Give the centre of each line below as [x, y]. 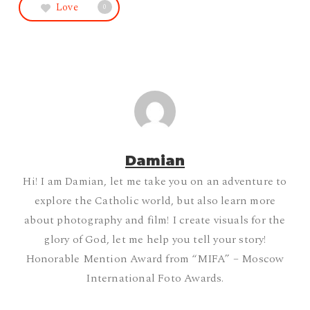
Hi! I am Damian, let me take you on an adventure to [155, 182]
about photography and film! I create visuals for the [155, 220]
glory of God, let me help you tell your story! [155, 240]
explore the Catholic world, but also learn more [155, 201]
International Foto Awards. [155, 279]
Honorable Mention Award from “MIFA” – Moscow [155, 259]
